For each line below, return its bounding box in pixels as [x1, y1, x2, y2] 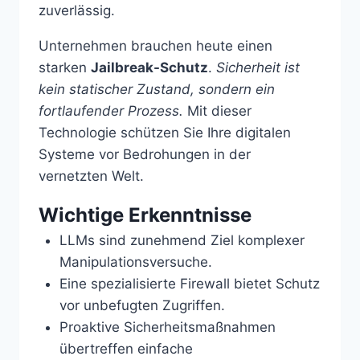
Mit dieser [183, 102, 252, 119]
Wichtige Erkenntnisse [39, 202, 252, 227]
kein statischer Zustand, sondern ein [39, 80, 275, 97]
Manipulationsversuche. [59, 253, 212, 270]
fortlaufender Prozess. [39, 102, 183, 119]
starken [39, 59, 91, 76]
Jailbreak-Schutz [91, 59, 208, 76]
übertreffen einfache [59, 340, 193, 357]
